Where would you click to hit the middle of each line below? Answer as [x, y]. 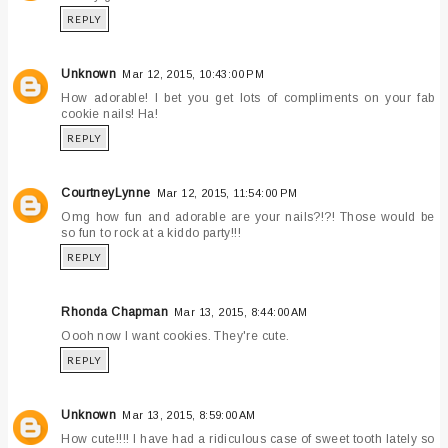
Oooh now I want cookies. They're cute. [175, 336]
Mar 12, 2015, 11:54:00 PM [227, 193]
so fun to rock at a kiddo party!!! [151, 233]
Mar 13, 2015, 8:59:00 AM [189, 415]
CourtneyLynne [106, 193]
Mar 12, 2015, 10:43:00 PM [193, 74]
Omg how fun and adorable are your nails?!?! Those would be [248, 217]
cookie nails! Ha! [110, 114]
